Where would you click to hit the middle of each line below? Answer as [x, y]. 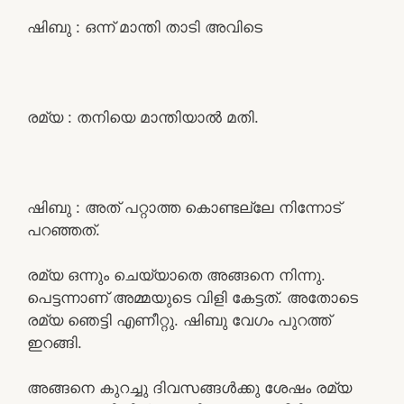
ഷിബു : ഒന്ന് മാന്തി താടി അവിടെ [145, 27]
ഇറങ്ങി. [55, 342]
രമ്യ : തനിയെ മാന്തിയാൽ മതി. [143, 117]
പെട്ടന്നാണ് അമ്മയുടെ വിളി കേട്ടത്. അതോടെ [193, 297]
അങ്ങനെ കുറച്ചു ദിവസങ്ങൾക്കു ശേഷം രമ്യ [189, 387]
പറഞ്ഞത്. [64, 230]
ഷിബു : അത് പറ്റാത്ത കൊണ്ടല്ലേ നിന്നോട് [184, 207]
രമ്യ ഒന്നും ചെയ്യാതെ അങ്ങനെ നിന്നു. [176, 275]
